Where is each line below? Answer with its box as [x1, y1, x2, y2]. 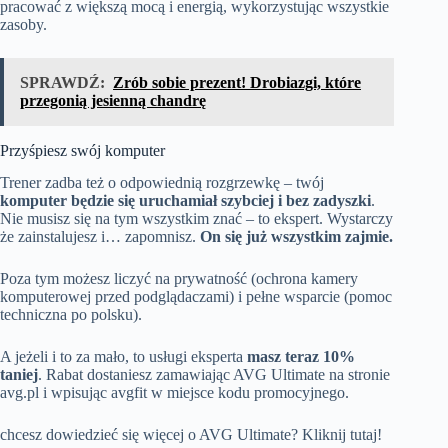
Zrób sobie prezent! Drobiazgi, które [113, 73, 361, 91]
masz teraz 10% [247, 348, 355, 366]
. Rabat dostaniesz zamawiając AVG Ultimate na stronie [38, 366, 390, 384]
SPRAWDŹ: [20, 73, 105, 91]
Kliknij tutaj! [302, 426, 382, 444]
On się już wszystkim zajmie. [200, 228, 393, 246]
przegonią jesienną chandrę [20, 91, 206, 109]
